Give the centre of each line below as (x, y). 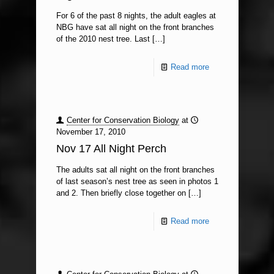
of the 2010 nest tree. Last (103, 39)
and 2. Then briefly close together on (121, 193)
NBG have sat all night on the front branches (135, 27)
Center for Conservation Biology (123, 120)
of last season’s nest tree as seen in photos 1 (137, 181)
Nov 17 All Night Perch (111, 149)
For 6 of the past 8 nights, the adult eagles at (136, 16)
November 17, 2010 (91, 132)
